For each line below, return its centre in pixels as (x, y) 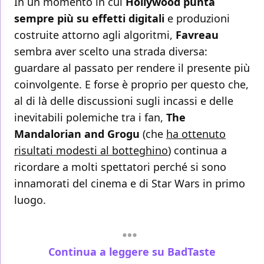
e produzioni (197, 19)
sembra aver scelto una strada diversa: (111, 52)
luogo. (30, 200)
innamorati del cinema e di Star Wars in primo (130, 184)
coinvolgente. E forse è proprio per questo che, (131, 85)
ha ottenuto (196, 134)
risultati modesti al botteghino (91, 151)
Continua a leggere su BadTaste (132, 251)
